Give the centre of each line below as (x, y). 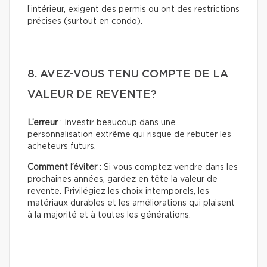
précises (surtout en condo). (85, 22)
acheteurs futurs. (62, 147)
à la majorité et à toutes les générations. (109, 215)
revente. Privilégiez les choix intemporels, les (118, 192)
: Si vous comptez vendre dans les (167, 168)
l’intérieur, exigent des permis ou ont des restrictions (133, 10)
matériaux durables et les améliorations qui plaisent (131, 204)
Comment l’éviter (62, 168)
